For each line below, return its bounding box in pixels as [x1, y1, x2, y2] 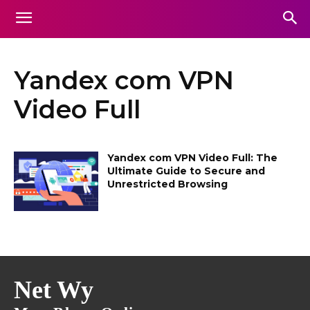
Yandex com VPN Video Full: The [107, 152, 278, 164]
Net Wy [14, 275, 93, 304]
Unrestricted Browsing [107, 178, 228, 190]
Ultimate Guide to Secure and [107, 165, 266, 177]
